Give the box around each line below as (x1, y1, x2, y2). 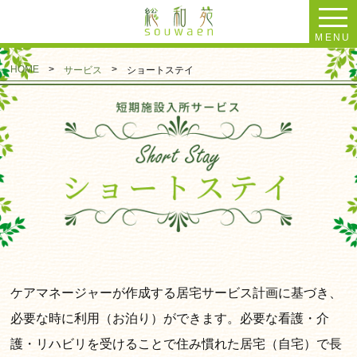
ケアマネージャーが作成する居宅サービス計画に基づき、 (10, 286, 343, 300)
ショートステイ (127, 65, 194, 76)
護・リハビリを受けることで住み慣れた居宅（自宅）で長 (10, 337, 343, 351)
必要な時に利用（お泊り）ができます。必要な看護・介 (10, 312, 330, 326)
